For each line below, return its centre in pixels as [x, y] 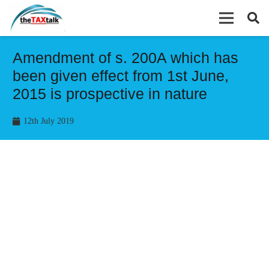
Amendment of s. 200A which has [125, 58]
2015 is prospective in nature [110, 94]
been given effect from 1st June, [121, 76]
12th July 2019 [48, 121]
